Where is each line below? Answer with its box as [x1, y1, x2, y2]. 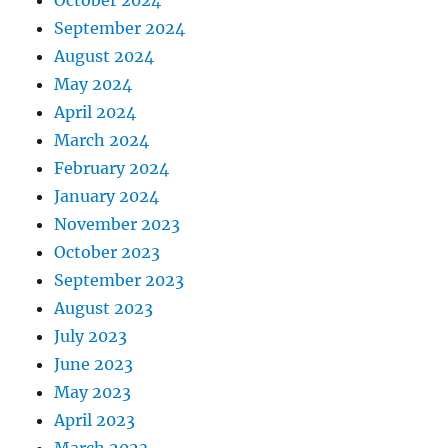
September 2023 [54, 270, 185, 290]
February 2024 [54, 158, 170, 178]
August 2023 [54, 298, 154, 318]
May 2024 [54, 74, 133, 94]
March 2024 [54, 130, 150, 150]
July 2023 [54, 326, 128, 346]
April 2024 [54, 102, 137, 122]
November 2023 [54, 214, 181, 234]
